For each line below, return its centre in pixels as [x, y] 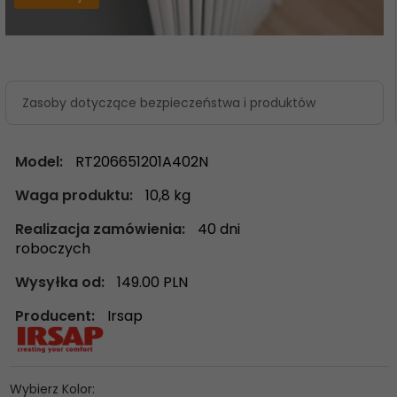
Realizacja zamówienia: [102, 229]
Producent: [57, 315]
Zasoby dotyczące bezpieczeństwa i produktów [169, 102]
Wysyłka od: [62, 282]
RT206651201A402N [142, 161]
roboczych [53, 248]
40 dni [219, 229]
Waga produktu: [76, 195]
